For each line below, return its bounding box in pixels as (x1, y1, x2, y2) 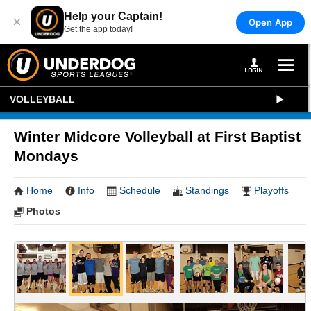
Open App (248, 16, 292, 28)
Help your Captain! (64, 10, 162, 22)
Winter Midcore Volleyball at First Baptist (14, 128, 301, 144)
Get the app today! (64, 24, 133, 34)
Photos (26, 205, 60, 217)
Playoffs (254, 185, 289, 196)
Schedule (119, 185, 160, 196)
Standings (185, 185, 229, 196)
